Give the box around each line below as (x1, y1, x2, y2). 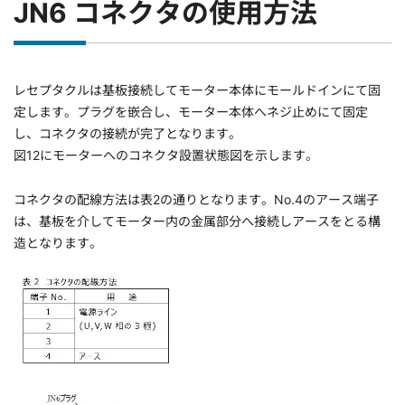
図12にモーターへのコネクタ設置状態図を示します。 (14, 147, 318, 164)
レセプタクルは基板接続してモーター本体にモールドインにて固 (14, 82, 381, 99)
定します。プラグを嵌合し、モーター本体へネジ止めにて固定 (14, 104, 368, 120)
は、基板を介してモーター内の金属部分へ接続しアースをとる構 (14, 213, 381, 230)
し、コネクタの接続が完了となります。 (14, 126, 241, 142)
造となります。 (14, 235, 102, 251)
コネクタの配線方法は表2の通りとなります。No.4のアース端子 (14, 192, 379, 208)
